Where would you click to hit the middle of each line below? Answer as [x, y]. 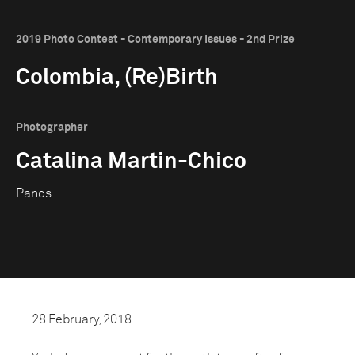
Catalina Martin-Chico [131, 162]
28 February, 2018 [82, 319]
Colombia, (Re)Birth [117, 78]
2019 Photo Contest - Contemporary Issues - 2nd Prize [155, 40]
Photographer [52, 128]
